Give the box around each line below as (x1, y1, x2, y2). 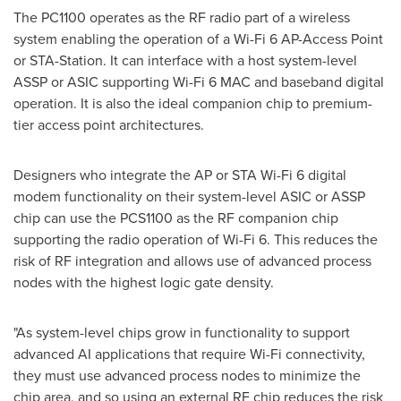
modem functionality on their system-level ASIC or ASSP (13, 186, 365, 207)
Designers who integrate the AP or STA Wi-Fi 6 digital (13, 165, 346, 185)
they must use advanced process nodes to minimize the (13, 365, 361, 386)
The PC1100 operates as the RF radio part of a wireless (13, 7, 350, 28)
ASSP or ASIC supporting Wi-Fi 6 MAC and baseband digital (13, 72, 384, 92)
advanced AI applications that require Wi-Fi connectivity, (13, 344, 365, 364)
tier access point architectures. (13, 115, 204, 135)
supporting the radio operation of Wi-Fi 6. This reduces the (13, 229, 378, 250)
